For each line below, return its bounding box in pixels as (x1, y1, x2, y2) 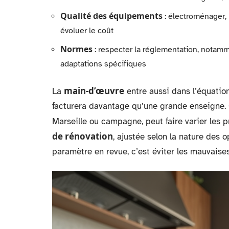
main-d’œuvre (64, 85, 124, 97)
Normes (60, 43, 93, 55)
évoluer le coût (60, 26, 113, 36)
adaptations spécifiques (60, 59, 146, 69)
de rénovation (52, 130, 113, 142)
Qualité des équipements (60, 10, 163, 21)
